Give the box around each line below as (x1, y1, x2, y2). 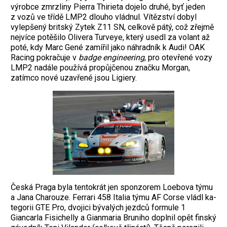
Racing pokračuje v (11, 52, 79, 62)
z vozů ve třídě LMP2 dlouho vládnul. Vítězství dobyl (11, 12, 197, 22)
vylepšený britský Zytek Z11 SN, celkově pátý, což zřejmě (11, 22, 214, 32)
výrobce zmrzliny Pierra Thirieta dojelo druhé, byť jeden (11, 2, 205, 12)
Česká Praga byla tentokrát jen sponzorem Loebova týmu (11, 182, 213, 192)
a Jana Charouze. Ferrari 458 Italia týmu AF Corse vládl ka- (11, 192, 216, 202)
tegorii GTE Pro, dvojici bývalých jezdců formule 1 (11, 202, 185, 212)
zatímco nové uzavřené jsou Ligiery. (11, 72, 137, 83)
